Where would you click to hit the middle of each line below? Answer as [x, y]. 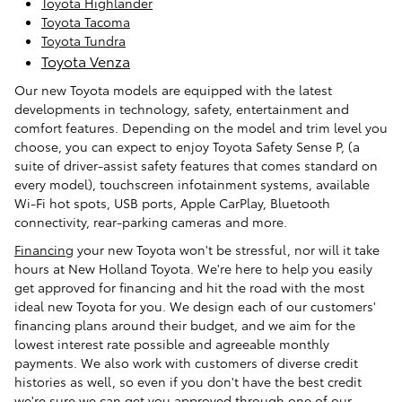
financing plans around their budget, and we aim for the [185, 325]
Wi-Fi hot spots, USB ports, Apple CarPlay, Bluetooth [172, 203]
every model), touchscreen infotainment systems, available [192, 184]
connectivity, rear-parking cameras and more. [151, 222]
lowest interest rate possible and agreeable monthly [172, 344]
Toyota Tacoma [86, 22]
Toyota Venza [86, 61]
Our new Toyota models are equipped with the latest [173, 90]
